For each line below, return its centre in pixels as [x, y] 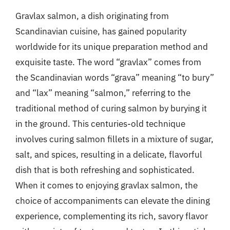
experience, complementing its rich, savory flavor [112, 216]
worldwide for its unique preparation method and [112, 46]
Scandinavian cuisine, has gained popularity [101, 31]
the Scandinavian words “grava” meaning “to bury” [115, 77]
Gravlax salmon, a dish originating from [92, 16]
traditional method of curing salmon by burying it [111, 108]
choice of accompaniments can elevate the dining [113, 200]
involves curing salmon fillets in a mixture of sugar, [114, 139]
